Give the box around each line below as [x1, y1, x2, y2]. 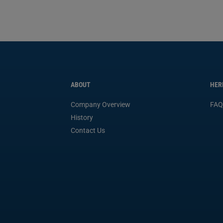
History [71, 113, 93, 122]
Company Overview [71, 101, 130, 109]
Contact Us [71, 126, 105, 135]
